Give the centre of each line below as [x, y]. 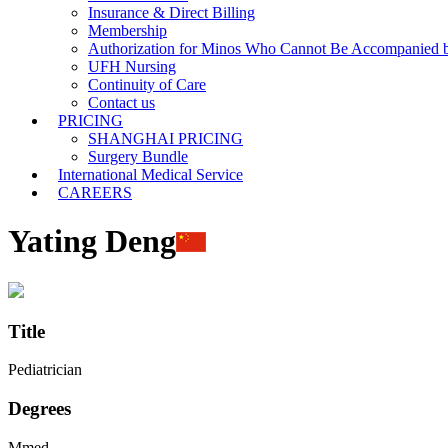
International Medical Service [150, 174]
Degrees [39, 409]
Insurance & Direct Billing [171, 12]
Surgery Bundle [138, 156]
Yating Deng [92, 241]
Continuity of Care [147, 84]
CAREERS [95, 192]
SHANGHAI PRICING [165, 138]
